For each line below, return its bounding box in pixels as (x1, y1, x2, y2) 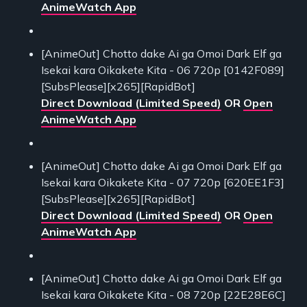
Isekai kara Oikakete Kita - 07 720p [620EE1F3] (41, 175, 284, 189)
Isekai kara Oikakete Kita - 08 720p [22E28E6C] (41, 287, 286, 302)
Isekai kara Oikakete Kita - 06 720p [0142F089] (41, 62, 284, 77)
